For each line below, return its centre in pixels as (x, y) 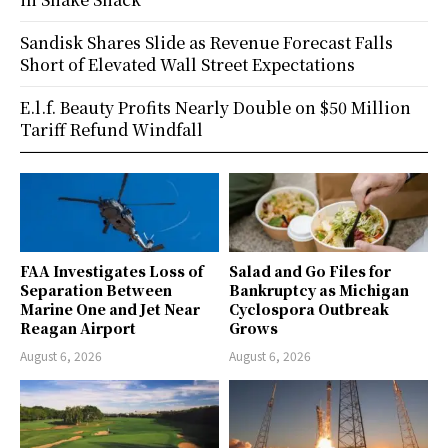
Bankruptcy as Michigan (319, 290)
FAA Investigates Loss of (111, 271)
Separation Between (96, 290)
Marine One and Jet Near (110, 309)
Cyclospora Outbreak (309, 309)
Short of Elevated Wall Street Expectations (187, 64)
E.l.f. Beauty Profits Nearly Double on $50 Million (215, 107)
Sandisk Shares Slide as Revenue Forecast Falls (206, 42)
